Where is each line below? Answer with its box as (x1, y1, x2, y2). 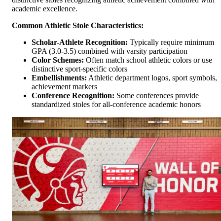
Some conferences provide (114, 91, 199, 100)
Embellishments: (32, 74, 87, 82)
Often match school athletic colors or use (84, 56, 212, 65)
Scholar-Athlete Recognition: (32, 38, 128, 47)
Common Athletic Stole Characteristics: (12, 21, 144, 30)
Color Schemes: (32, 56, 84, 65)
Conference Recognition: (32, 91, 114, 100)
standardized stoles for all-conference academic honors (32, 100, 201, 109)
